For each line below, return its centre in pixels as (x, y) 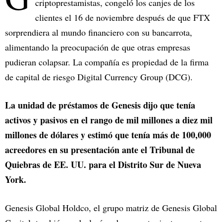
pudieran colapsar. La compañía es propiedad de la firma (107, 62)
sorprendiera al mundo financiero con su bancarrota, (99, 32)
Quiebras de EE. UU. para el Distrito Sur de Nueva (103, 165)
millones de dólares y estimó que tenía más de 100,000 (108, 135)
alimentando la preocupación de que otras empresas (98, 47)
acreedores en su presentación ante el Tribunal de (100, 150)
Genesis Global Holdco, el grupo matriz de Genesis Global (111, 208)
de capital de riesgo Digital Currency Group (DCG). (99, 77)
